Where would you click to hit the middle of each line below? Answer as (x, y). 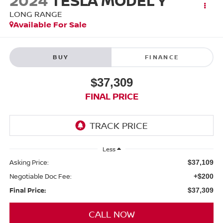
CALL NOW (111, 214)
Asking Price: (29, 162)
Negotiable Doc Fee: (40, 176)
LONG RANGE (36, 14)
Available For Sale (50, 25)
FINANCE (162, 57)
